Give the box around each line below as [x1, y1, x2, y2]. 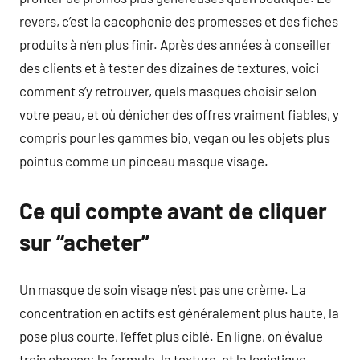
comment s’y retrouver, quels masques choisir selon [19, 82, 317, 99]
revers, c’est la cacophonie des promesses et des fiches [19, 12, 338, 29]
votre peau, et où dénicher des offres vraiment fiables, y [19, 105, 339, 122]
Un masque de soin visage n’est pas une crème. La [19, 281, 306, 297]
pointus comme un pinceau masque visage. [19, 152, 268, 169]
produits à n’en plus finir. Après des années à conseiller [19, 35, 331, 52]
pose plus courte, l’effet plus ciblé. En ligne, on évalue [19, 328, 323, 344]
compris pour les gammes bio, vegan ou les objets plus [19, 129, 330, 145]
